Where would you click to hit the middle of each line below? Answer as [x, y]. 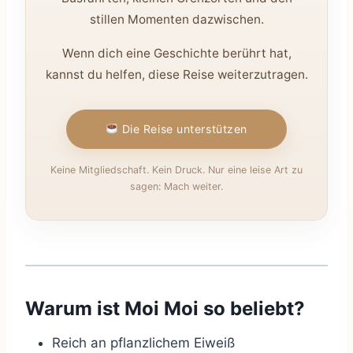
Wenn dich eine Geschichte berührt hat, [176, 54]
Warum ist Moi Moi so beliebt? [165, 309]
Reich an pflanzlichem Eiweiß [143, 343]
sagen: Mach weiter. [176, 187]
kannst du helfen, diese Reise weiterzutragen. [176, 75]
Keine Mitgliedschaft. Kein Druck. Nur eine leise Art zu [176, 170]
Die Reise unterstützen [183, 128]
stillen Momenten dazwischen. [176, 20]
